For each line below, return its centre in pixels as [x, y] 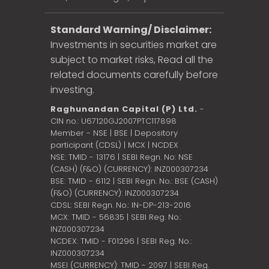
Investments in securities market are [134, 44]
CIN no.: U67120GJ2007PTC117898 [113, 121]
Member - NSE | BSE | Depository [114, 133]
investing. [72, 89]
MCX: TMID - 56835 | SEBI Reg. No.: [116, 217]
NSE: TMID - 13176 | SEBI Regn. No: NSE [122, 157]
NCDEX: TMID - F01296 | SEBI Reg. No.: [121, 241]
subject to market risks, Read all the [132, 59]
